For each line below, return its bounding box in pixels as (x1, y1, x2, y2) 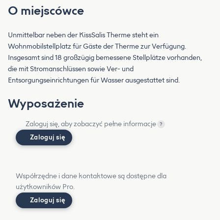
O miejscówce (8, 3, 84, 18)
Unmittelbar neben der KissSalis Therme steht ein (8, 31, 159, 40)
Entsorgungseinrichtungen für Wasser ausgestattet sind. (8, 76, 180, 85)
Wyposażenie (8, 96, 84, 111)
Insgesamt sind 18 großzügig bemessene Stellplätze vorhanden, (8, 54, 202, 62)
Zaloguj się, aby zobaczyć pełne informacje (26, 120, 156, 129)
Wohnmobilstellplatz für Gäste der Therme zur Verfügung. (8, 42, 186, 51)
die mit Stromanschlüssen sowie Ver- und (8, 65, 134, 74)
